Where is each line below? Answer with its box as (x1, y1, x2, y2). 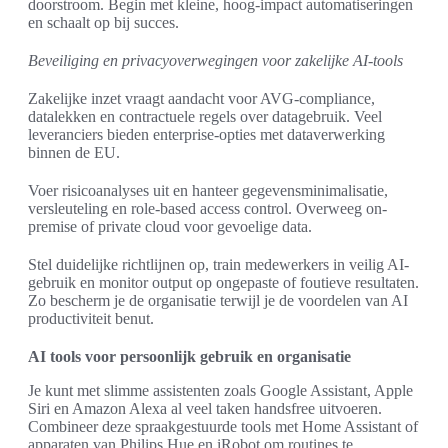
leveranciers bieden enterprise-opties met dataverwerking (28, 126, 385, 144)
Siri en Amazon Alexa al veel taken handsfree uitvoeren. (28, 400, 382, 418)
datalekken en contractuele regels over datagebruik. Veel (28, 108, 382, 126)
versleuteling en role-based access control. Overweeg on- (28, 200, 387, 218)
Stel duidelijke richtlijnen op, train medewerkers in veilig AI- (28, 256, 409, 274)
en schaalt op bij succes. (28, 14, 179, 32)
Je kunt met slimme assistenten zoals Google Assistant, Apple (28, 382, 413, 400)
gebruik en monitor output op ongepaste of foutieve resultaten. (28, 274, 419, 292)
